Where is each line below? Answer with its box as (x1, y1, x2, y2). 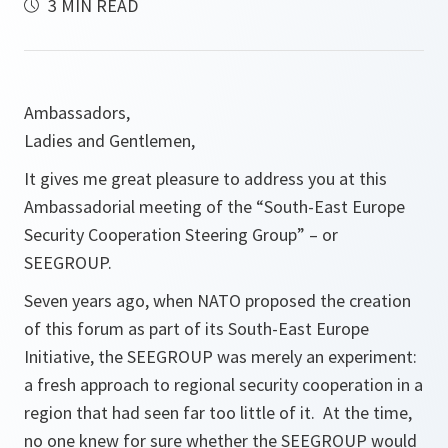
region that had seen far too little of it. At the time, (24, 401, 412, 424)
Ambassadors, (24, 101, 130, 124)
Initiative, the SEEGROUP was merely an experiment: (24, 345, 417, 368)
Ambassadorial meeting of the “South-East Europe (24, 195, 405, 218)
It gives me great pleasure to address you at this (24, 167, 387, 190)
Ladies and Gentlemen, (24, 129, 195, 152)
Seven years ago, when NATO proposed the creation (24, 289, 411, 312)
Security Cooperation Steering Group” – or (24, 223, 338, 246)
